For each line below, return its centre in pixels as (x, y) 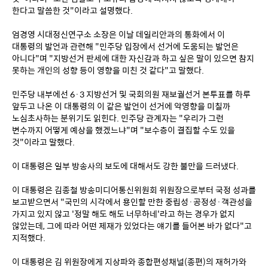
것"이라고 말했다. (43, 141)
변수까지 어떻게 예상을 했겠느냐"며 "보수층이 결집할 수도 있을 (124, 130)
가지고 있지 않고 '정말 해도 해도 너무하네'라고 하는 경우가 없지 (124, 213)
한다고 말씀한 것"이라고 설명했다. (72, 10)
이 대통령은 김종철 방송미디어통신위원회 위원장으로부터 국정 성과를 (134, 189)
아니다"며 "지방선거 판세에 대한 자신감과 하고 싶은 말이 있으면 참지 (133, 58)
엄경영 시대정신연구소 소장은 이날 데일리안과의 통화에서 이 (118, 34)
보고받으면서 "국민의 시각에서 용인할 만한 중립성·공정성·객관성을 (132, 201)
